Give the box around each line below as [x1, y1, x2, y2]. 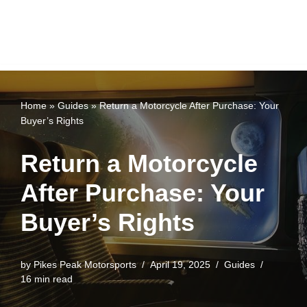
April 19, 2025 [150, 260, 210, 270]
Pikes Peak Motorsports [34, 260, 136, 270]
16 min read [21, 274, 73, 284]
